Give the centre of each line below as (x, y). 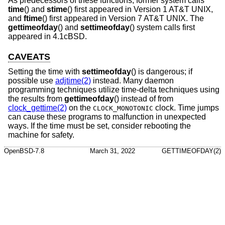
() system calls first (162, 27)
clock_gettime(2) (37, 108)
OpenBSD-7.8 (24, 151)
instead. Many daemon (132, 81)
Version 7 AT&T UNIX (147, 18)
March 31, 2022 (113, 151)
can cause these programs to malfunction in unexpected (107, 117)
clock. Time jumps (186, 108)
